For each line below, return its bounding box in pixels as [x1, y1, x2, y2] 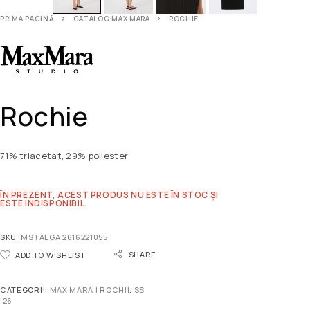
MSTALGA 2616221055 [21, 232, 108, 243]
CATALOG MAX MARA [73, 14, 150, 24]
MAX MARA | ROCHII [49, 284, 130, 295]
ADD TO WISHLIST [15, 250, 86, 261]
